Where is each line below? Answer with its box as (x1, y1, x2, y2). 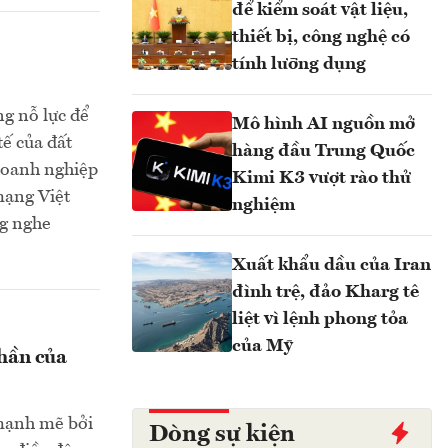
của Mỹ (232, 337, 293, 355)
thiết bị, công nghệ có (232, 28, 410, 46)
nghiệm (232, 196, 295, 214)
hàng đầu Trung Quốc (232, 142, 415, 160)
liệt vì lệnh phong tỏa (232, 310, 408, 328)
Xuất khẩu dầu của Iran (232, 256, 431, 274)
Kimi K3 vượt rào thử (232, 169, 411, 187)
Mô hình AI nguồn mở (232, 115, 415, 133)
